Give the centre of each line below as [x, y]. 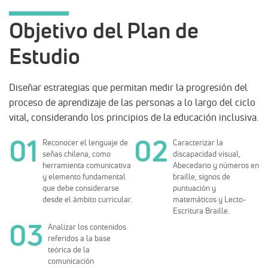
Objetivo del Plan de [104, 30]
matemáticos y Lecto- [209, 199]
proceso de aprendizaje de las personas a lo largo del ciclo [132, 102]
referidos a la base [79, 238]
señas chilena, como [77, 153]
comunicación [71, 261]
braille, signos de [202, 176]
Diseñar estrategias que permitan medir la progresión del [128, 87]
